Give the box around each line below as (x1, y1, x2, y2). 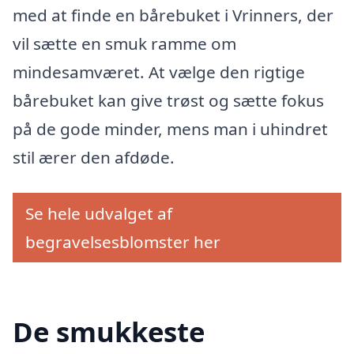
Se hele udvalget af (25, 202, 172, 225)
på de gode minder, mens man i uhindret (13, 117, 328, 140)
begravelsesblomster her (25, 231, 220, 254)
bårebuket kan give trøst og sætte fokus (13, 88, 324, 111)
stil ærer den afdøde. (13, 145, 175, 168)
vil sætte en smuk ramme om (13, 32, 236, 55)
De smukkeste (13, 312, 205, 350)
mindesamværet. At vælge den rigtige (13, 60, 305, 83)
